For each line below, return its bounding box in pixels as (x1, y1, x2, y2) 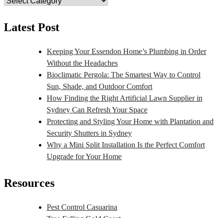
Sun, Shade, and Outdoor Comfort (47, 82, 152, 91)
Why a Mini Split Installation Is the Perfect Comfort (47, 141, 205, 149)
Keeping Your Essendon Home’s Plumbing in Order (47, 47, 206, 56)
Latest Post (4, 21, 59, 34)
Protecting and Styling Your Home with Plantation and (47, 117, 214, 126)
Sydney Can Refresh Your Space (47, 106, 147, 114)
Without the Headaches (47, 59, 118, 68)
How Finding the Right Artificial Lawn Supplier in (47, 94, 202, 103)
